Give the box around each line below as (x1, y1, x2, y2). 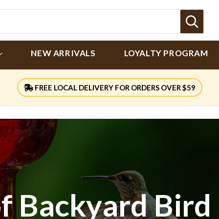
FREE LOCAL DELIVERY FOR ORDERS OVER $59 (33, 83, 196, 92)
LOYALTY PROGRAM (124, 48, 208, 58)
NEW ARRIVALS (31, 48, 96, 58)
